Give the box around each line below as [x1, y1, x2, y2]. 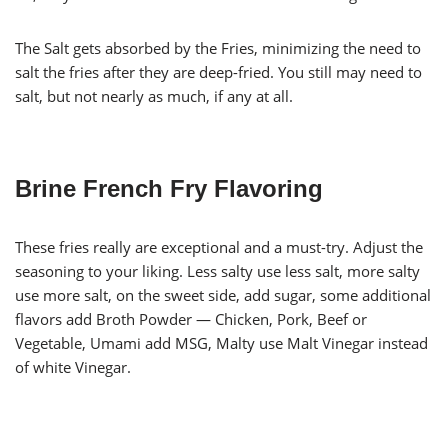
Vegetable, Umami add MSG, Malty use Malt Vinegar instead [15, 333, 428, 354]
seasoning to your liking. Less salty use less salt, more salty [15, 261, 420, 282]
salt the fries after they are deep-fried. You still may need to [15, 62, 422, 83]
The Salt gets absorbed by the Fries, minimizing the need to [15, 38, 421, 59]
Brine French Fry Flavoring [15, 175, 323, 203]
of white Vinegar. [15, 357, 131, 378]
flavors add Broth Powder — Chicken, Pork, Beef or [15, 309, 367, 330]
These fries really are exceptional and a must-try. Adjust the [15, 237, 423, 258]
